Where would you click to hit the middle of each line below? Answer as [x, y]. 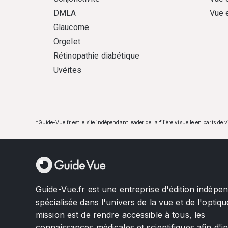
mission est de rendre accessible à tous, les [121, 215]
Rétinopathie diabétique [96, 56]
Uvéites [67, 70]
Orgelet [67, 41]
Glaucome [71, 27]
